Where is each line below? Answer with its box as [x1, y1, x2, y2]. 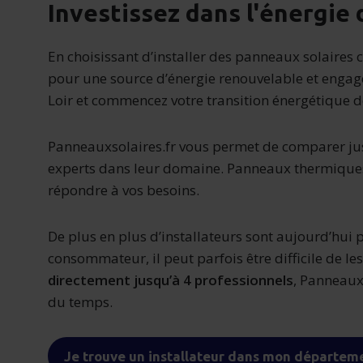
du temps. [48, 293, 113, 311]
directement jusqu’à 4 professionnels [48, 271, 294, 289]
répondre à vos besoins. [48, 181, 200, 199]
